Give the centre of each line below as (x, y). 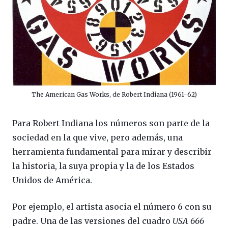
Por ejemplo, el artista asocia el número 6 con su (112, 206)
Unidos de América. (52, 180)
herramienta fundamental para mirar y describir (112, 151)
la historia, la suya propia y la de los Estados (103, 166)
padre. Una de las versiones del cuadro (92, 221)
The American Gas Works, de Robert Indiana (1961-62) (114, 94)
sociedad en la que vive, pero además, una (97, 137)
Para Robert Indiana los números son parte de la (111, 123)
